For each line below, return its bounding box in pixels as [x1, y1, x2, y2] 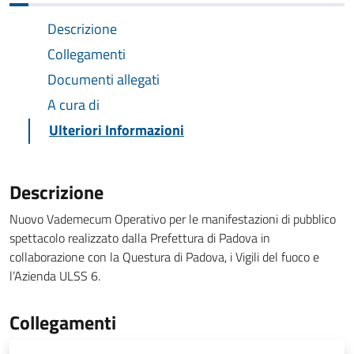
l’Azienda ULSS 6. [9, 266, 100, 285]
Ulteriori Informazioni [49, 119, 184, 141]
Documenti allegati [47, 69, 160, 90]
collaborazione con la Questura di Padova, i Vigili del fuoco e [9, 247, 319, 266]
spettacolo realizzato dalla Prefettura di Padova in [9, 228, 270, 247]
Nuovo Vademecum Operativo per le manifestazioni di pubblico [9, 209, 336, 228]
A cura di [47, 94, 100, 115]
